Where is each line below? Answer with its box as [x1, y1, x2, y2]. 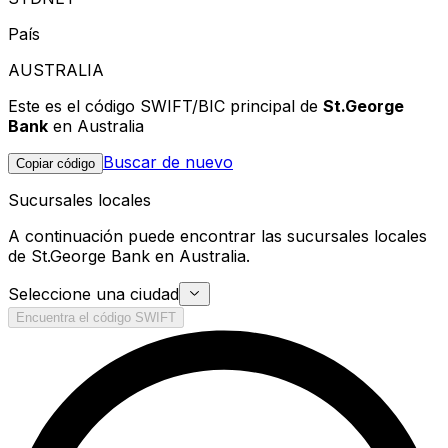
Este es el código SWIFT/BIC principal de [8, 95, 323, 116]
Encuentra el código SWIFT [16, 309, 176, 325]
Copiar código [16, 155, 95, 171]
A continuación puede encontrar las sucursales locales [8, 225, 427, 246]
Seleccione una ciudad [8, 283, 179, 304]
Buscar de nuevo [103, 151, 233, 172]
